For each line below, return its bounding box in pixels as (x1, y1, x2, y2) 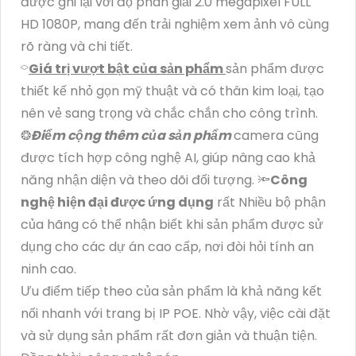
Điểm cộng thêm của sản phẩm (31, 126, 234, 145)
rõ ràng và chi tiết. (21, 37, 133, 56)
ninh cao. (21, 260, 76, 279)
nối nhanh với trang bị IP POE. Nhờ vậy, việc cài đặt (21, 304, 331, 323)
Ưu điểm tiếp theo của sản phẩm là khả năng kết (21, 282, 322, 301)
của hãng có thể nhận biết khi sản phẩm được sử (21, 215, 323, 234)
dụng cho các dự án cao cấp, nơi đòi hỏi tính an (21, 238, 314, 257)
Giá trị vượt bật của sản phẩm (29, 60, 226, 79)
